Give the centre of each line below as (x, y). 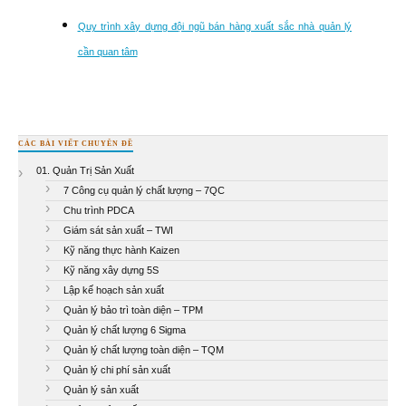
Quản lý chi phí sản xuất (117, 369)
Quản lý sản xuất (101, 389)
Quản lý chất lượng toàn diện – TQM (144, 349)
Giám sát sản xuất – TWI (118, 230)
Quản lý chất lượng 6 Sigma (125, 329)
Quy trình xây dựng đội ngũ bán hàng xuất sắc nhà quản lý (214, 26)
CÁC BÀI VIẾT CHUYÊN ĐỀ (76, 143)
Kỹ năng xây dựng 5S (111, 270)
